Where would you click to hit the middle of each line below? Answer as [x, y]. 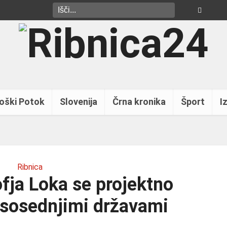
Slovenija [79, 102]
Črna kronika [139, 102]
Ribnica [30, 167]
